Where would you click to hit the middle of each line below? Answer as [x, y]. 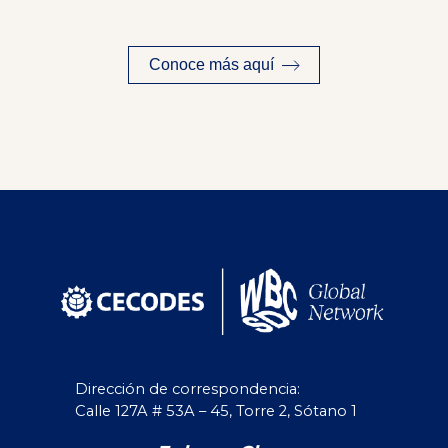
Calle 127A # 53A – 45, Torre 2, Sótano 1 [216, 411]
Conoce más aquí [212, 65]
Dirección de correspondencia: [187, 389]
